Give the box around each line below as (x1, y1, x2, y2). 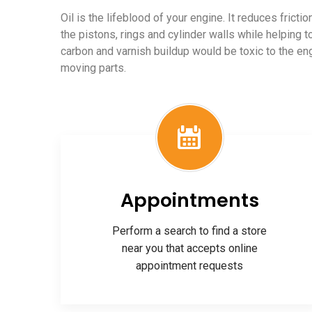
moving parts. (61, 61, 126, 75)
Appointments (120, 187, 259, 213)
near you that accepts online (121, 242, 258, 255)
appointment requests (136, 259, 243, 272)
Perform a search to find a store (112, 224, 267, 237)
